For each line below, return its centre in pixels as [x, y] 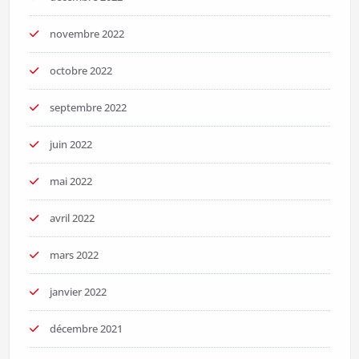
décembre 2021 [86, 329]
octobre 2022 [81, 71]
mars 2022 [74, 255]
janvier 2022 [78, 292]
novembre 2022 [87, 34]
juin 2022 [71, 145]
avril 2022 [72, 218]
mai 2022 [71, 182]
